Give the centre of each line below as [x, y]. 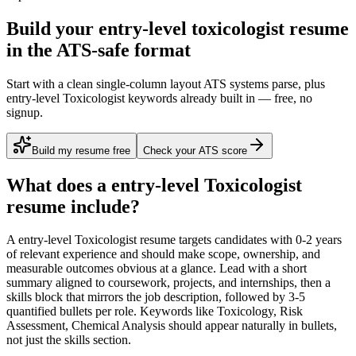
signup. [25, 112]
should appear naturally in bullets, [251, 326]
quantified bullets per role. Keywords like [110, 311]
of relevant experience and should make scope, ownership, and [163, 254]
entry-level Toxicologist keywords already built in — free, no [159, 98]
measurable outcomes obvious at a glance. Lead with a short [157, 269]
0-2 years [319, 240]
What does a [59, 185]
